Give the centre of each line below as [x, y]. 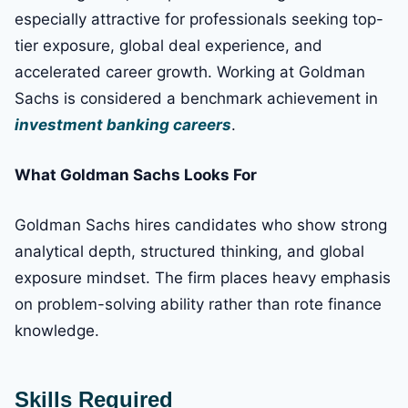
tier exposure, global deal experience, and [168, 46]
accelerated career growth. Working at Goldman [190, 72]
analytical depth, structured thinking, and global [189, 252]
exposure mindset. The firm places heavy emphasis [203, 278]
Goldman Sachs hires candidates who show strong [201, 225]
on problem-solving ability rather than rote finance [198, 305]
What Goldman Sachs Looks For [136, 175]
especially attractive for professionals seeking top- [199, 20]
